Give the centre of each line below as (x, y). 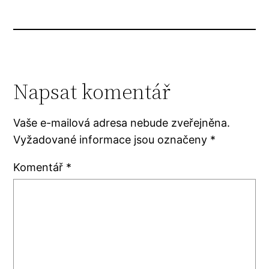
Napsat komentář (92, 92)
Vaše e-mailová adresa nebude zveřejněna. (122, 123)
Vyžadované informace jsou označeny (112, 140)
